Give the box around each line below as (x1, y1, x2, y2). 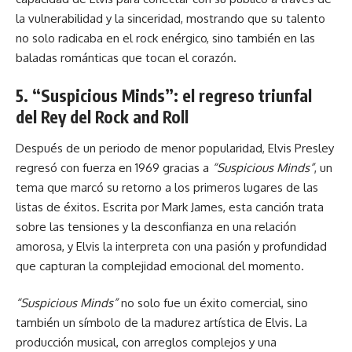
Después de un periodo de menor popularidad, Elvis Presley (16, 140, 334, 156)
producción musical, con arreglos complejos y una (16, 335, 277, 350)
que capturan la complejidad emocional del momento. (16, 258, 304, 273)
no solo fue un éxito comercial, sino (118, 295, 308, 310)
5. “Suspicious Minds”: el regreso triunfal (16, 85, 312, 106)
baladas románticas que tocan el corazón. (16, 49, 236, 65)
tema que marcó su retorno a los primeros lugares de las (16, 179, 318, 195)
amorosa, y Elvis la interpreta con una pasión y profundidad (16, 238, 327, 254)
